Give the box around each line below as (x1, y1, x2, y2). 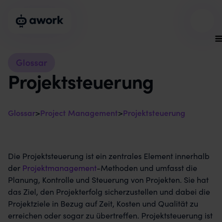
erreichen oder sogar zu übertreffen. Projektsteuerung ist (8, 210, 213, 221)
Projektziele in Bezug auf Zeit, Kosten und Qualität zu (8, 198, 198, 209)
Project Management (40, 107, 118, 118)
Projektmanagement (22, 162, 97, 173)
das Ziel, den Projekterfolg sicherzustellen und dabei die (8, 186, 210, 197)
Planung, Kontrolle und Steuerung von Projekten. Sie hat (8, 174, 209, 185)
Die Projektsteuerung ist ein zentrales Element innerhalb (8, 150, 210, 161)
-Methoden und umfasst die (97, 162, 197, 173)
